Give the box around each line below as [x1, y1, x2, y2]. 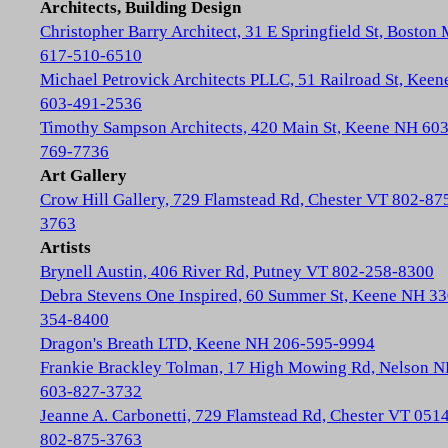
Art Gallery [40, 166, 127, 185]
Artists [40, 238, 91, 257]
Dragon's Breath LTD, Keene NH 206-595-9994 [40, 334, 375, 353]
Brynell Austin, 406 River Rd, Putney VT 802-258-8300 [40, 262, 434, 281]
